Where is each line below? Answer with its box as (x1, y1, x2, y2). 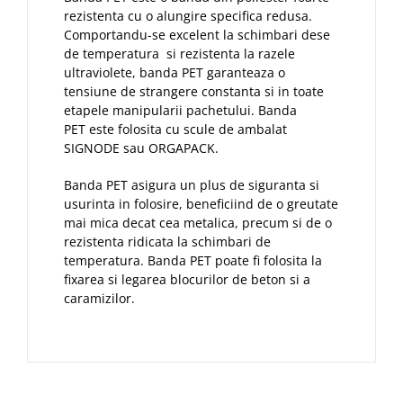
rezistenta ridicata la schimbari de (64, 233, 271, 250)
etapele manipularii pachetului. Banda (64, 102, 297, 119)
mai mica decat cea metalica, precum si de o (64, 214, 332, 231)
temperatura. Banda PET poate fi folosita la (64, 252, 322, 269)
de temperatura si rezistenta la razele (64, 45, 295, 62)
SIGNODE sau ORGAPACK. (64, 139, 219, 157)
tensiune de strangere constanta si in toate (64, 83, 324, 100)
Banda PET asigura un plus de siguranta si (64, 176, 319, 193)
